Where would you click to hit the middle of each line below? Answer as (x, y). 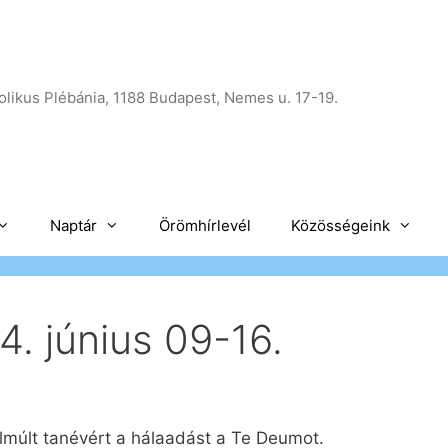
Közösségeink (340, 225)
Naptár (73, 225)
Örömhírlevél (205, 225)
